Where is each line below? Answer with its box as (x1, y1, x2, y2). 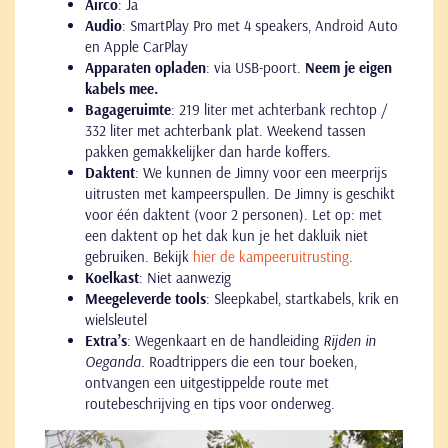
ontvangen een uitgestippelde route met (85, 372, 329, 392)
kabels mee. (85, 78, 158, 98)
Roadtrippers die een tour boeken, (149, 351, 357, 371)
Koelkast (85, 267, 139, 287)
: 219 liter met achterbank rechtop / (171, 99, 387, 119)
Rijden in (323, 330, 376, 350)
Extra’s (85, 330, 127, 350)
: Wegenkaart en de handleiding (127, 330, 323, 350)
